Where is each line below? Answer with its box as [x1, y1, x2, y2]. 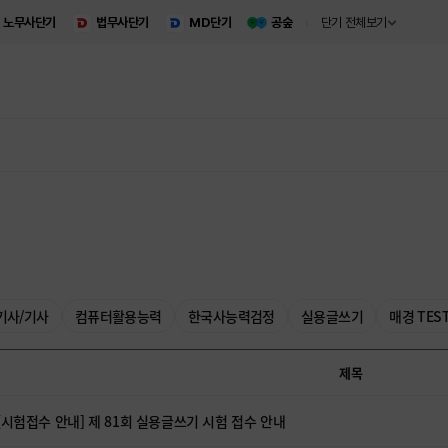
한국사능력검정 [187, 305, 275, 326]
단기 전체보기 [320, 15, 387, 30]
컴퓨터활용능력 [74, 305, 162, 326]
